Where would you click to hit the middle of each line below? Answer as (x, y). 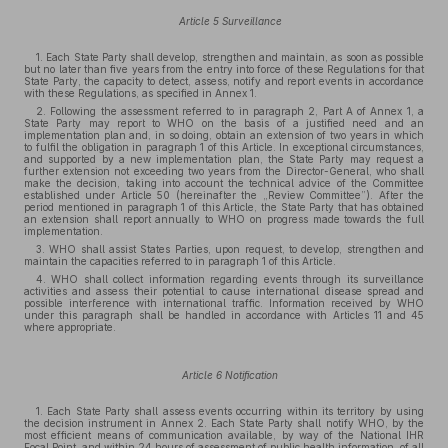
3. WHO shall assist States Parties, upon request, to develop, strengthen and (230, 249)
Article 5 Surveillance (230, 21)
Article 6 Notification (230, 375)
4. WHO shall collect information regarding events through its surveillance (230, 279)
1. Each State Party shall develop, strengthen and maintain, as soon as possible (230, 57)
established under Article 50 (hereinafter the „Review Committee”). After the (224, 195)
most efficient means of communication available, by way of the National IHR (224, 435)
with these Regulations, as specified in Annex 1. (140, 93)
